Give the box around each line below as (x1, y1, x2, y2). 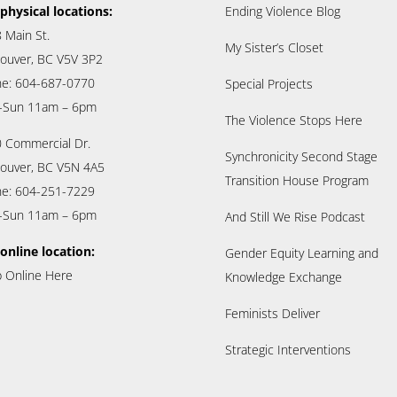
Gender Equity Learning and (224, 244, 378, 261)
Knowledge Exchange (224, 268, 342, 285)
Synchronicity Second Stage (224, 147, 378, 165)
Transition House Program (224, 171, 369, 189)
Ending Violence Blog (224, 2, 340, 19)
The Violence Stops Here (224, 111, 362, 128)
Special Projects (224, 74, 313, 92)
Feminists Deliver (224, 304, 320, 322)
